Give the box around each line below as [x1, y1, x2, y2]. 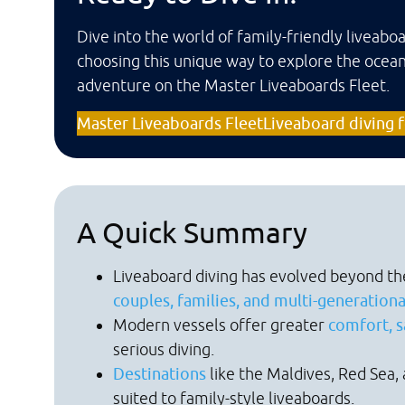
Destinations [113, 363, 206, 383]
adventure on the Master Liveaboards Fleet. [77, 76, 390, 96]
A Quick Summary [77, 214, 307, 250]
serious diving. [113, 339, 214, 359]
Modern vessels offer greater [113, 315, 328, 334]
